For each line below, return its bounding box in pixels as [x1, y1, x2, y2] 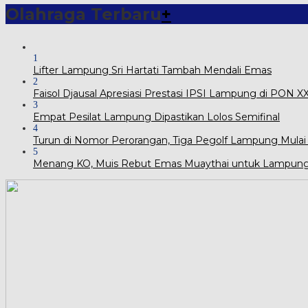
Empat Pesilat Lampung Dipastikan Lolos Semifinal [33, 110, 280, 123]
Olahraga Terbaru [5, 3, 162, 24]
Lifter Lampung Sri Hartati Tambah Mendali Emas [33, 63, 272, 76]
